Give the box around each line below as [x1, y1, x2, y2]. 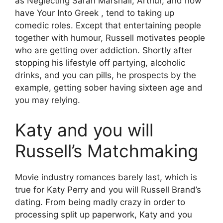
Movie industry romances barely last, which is [15, 172, 197, 182]
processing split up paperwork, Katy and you [15, 209, 192, 220]
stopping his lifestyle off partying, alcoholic [15, 58, 185, 68]
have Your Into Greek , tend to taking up [15, 8, 174, 18]
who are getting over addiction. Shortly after [15, 45, 192, 55]
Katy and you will [15, 119, 153, 140]
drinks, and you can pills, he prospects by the [15, 70, 196, 80]
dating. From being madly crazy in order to [15, 197, 185, 207]
